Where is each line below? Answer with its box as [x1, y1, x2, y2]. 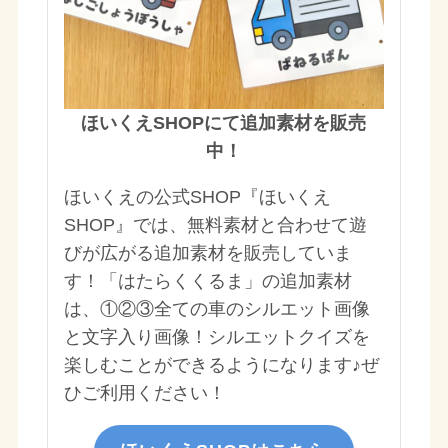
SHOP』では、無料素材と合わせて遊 [63, 214, 367, 235]
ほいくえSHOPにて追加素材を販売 [81, 112, 367, 133]
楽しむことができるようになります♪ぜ [63, 354, 379, 375]
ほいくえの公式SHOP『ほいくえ [63, 186, 331, 207]
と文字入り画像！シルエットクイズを [63, 326, 370, 347]
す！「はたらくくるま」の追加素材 [63, 270, 352, 291]
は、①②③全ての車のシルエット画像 [63, 298, 370, 319]
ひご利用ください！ [63, 382, 226, 403]
